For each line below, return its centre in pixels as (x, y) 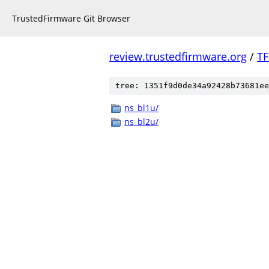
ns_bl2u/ (141, 122)
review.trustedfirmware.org (178, 56)
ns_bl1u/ (141, 108)
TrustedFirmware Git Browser (71, 18)
